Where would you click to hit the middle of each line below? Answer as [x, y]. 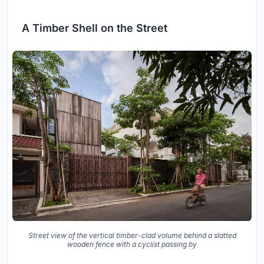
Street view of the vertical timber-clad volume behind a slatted [132, 235]
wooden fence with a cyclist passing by [132, 244]
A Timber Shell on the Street [95, 28]
